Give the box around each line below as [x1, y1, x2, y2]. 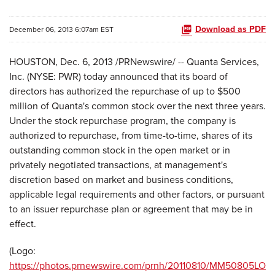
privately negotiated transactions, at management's [9, 158, 227, 172]
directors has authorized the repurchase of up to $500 [9, 84, 241, 98]
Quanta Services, [187, 55, 259, 69]
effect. [9, 217, 39, 231]
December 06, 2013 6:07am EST [9, 23, 114, 35]
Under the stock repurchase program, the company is [9, 114, 236, 128]
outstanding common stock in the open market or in [9, 143, 230, 157]
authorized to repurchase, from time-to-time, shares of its [9, 128, 252, 142]
